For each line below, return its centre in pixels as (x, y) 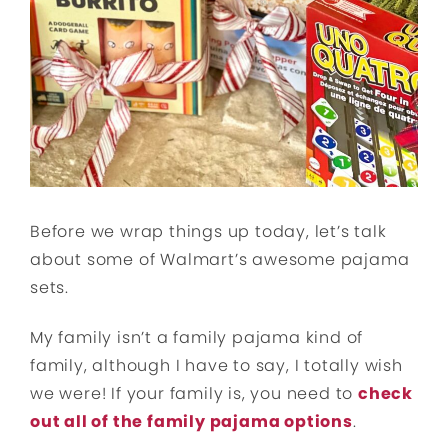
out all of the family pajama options (191, 422)
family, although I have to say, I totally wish (216, 366)
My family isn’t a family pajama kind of (197, 338)
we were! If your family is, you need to (194, 394)
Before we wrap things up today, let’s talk (208, 232)
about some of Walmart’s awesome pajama (220, 260)
